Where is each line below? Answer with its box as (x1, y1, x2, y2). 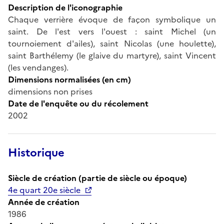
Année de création (8, 195, 79, 208)
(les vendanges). (8, 61, 68, 73)
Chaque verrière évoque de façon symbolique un (8, 13, 216, 25)
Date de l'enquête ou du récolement (8, 97, 148, 109)
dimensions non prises (8, 85, 92, 97)
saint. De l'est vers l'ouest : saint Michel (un (8, 25, 216, 37)
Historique (8, 144, 64, 161)
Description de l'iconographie (8, 1, 122, 13)
